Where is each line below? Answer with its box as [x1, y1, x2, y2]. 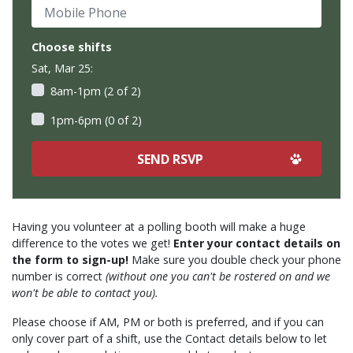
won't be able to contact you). [12, 285, 158, 301]
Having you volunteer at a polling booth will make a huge [12, 219, 306, 235]
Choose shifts [32, 39, 112, 54]
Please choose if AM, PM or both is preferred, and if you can [12, 314, 324, 330]
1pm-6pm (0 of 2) [50, 113, 142, 128]
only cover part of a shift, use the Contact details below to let [12, 331, 327, 347]
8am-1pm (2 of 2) [50, 84, 141, 98]
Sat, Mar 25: [32, 61, 93, 76]
